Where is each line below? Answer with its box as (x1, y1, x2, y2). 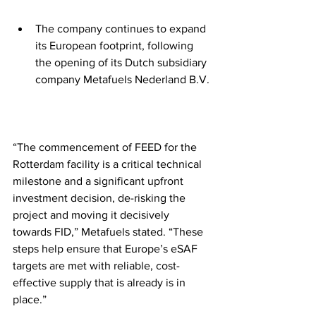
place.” (13, 293, 47, 305)
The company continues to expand (35, 22, 209, 35)
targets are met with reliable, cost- (13, 259, 180, 272)
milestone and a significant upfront (13, 174, 186, 187)
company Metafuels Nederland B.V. (35, 73, 209, 85)
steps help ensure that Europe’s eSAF (13, 242, 200, 255)
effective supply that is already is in (13, 276, 188, 288)
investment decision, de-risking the (13, 191, 188, 204)
